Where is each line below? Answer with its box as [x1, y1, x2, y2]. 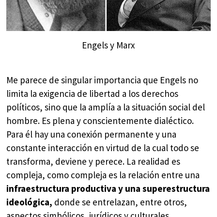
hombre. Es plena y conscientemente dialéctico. [6, 115, 194, 127]
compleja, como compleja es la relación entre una [6, 169, 200, 181]
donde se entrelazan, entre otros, [52, 196, 187, 208]
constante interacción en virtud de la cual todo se [6, 142, 200, 154]
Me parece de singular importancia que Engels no [6, 74, 199, 86]
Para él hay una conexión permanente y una [6, 128, 177, 140]
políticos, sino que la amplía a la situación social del [6, 101, 205, 113]
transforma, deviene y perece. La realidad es [6, 155, 181, 168]
